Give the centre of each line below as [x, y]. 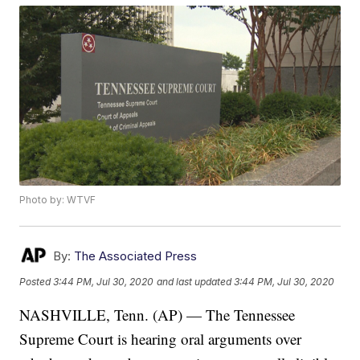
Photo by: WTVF [58, 200]
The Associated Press [136, 256]
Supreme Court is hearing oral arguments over [161, 339]
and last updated [194, 281]
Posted [37, 281]
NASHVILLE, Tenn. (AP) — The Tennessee [157, 315]
